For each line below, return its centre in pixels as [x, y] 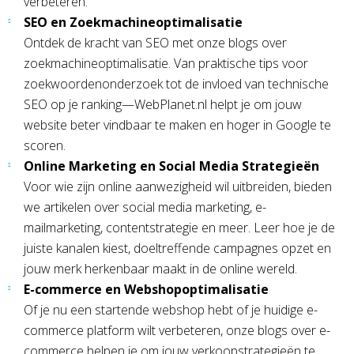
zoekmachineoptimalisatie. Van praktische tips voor [166, 63]
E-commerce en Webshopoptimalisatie [146, 289]
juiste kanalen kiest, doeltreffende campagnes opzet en [177, 248]
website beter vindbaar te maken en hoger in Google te [177, 124]
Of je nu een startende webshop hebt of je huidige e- [171, 309]
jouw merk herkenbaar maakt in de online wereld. [160, 268]
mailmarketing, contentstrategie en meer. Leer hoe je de [179, 227]
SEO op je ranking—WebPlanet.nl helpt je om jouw [163, 104]
